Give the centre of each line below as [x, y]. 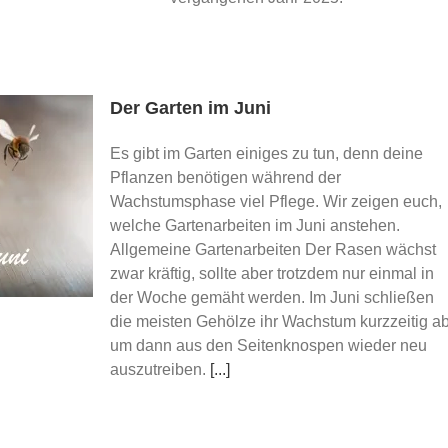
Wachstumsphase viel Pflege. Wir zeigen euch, [276, 201]
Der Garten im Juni [190, 108]
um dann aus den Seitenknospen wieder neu [268, 345]
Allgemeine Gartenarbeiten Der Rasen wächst [273, 249]
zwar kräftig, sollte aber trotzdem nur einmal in [272, 273]
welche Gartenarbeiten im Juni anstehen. [255, 225]
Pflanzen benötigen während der [225, 177]
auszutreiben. [160, 369]
